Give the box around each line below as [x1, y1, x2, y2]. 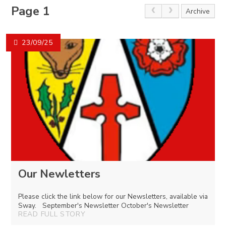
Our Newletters [18, 166, 100, 182]
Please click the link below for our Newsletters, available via [18, 191, 208, 201]
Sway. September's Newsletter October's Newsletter [18, 200, 189, 210]
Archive [186, 6, 210, 16]
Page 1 [11, 3, 50, 19]
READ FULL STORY [18, 209, 86, 219]
